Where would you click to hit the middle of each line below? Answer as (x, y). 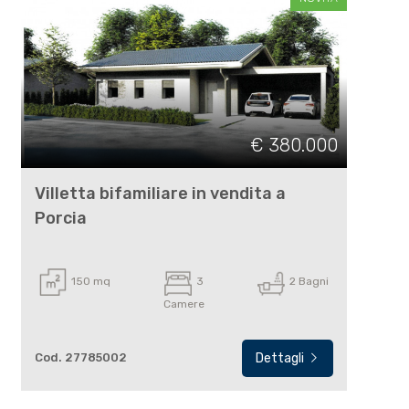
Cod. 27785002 (80, 358)
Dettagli (282, 359)
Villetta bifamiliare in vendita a (160, 194)
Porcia (60, 219)
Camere (184, 304)
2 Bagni (309, 282)
